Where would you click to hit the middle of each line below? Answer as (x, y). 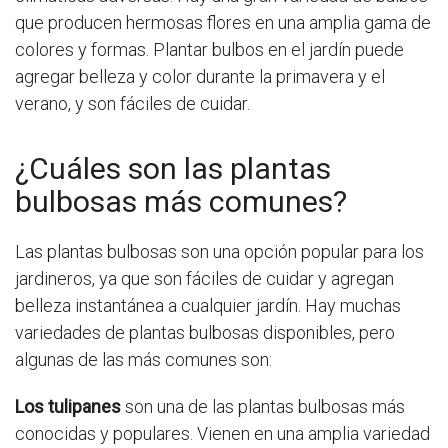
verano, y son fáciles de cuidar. (132, 104)
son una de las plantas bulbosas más (263, 407)
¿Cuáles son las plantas (173, 169)
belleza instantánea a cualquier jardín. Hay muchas (208, 306)
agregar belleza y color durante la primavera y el (200, 77)
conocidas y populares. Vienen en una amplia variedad (222, 434)
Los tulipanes (68, 407)
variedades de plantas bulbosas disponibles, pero (205, 333)
